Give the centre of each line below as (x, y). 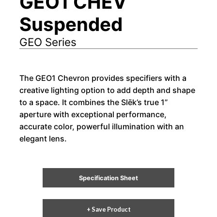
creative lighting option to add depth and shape (107, 90)
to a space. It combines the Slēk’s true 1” (93, 102)
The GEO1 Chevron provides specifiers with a (103, 78)
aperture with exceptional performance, (93, 114)
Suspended (71, 24)
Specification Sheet (108, 178)
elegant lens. (43, 138)
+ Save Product (108, 209)
